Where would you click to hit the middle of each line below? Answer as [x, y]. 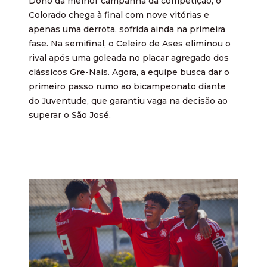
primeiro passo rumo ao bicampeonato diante [127, 86]
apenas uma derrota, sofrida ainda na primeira [127, 29]
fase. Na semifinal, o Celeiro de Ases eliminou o [130, 43]
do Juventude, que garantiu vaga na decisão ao [128, 100]
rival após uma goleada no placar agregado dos [129, 58]
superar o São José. [70, 115]
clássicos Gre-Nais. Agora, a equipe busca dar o [129, 72]
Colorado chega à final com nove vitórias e [119, 15]
